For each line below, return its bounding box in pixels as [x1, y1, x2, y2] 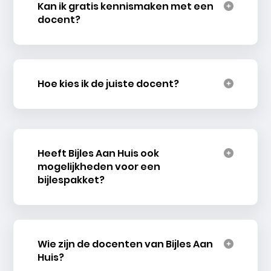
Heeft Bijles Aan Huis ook [38, 146, 160, 161]
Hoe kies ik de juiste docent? [38, 76, 180, 91]
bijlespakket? [38, 173, 105, 188]
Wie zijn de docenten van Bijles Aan [38, 237, 214, 251]
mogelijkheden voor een [38, 160, 161, 174]
